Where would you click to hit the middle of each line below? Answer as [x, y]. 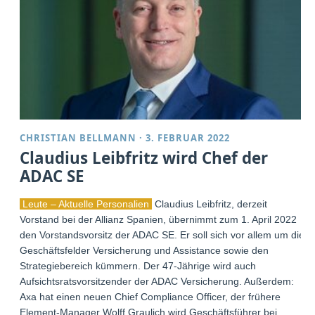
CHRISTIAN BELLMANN [78, 138]
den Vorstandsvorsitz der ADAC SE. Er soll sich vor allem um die [162, 235]
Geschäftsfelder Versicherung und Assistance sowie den [144, 251]
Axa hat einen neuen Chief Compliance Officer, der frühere [150, 297]
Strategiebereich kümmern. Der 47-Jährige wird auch [138, 266]
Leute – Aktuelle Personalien [86, 204]
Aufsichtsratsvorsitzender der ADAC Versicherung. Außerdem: [157, 282]
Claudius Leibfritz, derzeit [210, 204]
